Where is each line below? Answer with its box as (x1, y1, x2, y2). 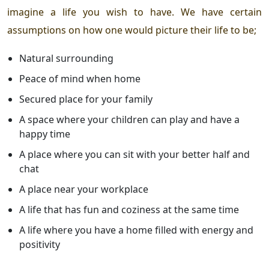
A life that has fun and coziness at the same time (19, 202, 239, 216)
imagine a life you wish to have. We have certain (7, 5, 262, 19)
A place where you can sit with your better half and (19, 147, 250, 161)
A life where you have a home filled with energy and (19, 223, 253, 237)
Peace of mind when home (19, 71, 141, 85)
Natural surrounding (19, 51, 113, 65)
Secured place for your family (19, 92, 153, 106)
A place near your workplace (19, 182, 151, 196)
